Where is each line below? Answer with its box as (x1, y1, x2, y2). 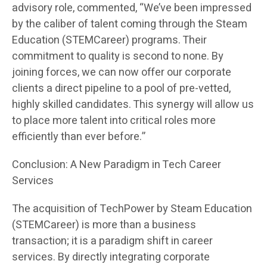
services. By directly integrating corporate (12, 249, 210, 266)
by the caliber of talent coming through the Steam (12, 16, 247, 33)
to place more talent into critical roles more (12, 113, 216, 129)
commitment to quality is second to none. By (12, 48, 223, 65)
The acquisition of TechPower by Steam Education (12, 201, 252, 218)
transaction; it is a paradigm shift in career (12, 233, 213, 250)
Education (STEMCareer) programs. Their (12, 32, 207, 49)
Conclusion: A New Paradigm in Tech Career (12, 157, 221, 173)
